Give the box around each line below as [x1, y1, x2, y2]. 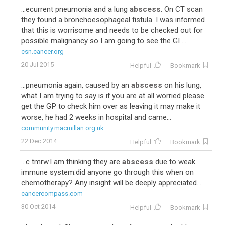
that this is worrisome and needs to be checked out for [21, 26, 203, 35]
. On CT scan [161, 5, 203, 14]
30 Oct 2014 [21, 203, 55, 210]
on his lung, [162, 81, 201, 90]
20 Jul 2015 [21, 61, 54, 68]
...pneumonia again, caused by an [21, 81, 131, 90]
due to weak [153, 157, 195, 166]
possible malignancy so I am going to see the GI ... [21, 36, 186, 45]
